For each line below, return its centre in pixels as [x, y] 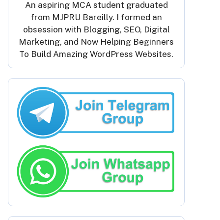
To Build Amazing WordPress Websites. [96, 54]
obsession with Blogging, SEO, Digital [96, 29]
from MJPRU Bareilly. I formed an [96, 17]
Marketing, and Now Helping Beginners [96, 42]
